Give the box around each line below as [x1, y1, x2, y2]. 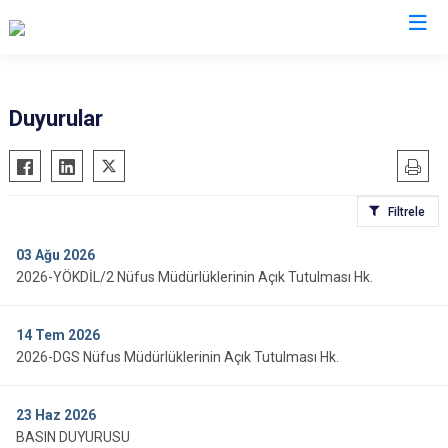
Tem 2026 [35, 327, 100, 343]
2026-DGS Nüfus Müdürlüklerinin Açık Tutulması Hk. [16, 349, 339, 365]
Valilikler [182, 55, 266, 80]
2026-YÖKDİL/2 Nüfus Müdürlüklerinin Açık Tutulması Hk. [16, 269, 373, 285]
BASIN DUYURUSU [16, 429, 130, 445]
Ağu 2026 [35, 247, 95, 263]
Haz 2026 [35, 407, 96, 423]
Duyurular [9, 106, 103, 131]
